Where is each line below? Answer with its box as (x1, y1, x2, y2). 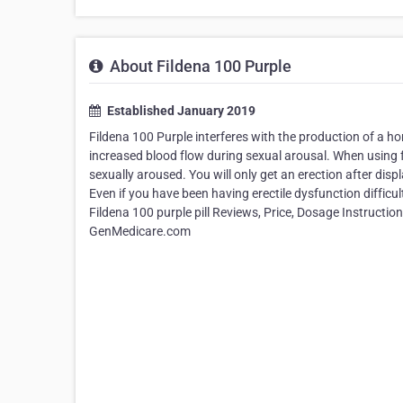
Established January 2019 (104, 103, 255, 119)
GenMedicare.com (89, 224, 191, 239)
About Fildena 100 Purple (106, 57, 291, 76)
